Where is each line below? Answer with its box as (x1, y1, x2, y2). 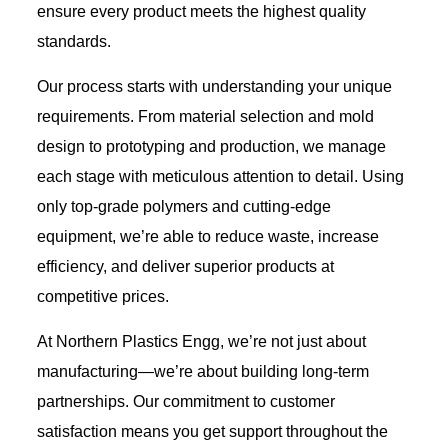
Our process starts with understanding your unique (37, 77, 392, 95)
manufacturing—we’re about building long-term (37, 362, 369, 380)
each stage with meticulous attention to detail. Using (37, 167, 404, 185)
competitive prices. (37, 287, 169, 305)
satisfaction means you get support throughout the (37, 422, 388, 440)
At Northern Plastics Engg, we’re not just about (37, 332, 366, 350)
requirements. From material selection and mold (37, 107, 374, 125)
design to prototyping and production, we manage (37, 137, 386, 155)
